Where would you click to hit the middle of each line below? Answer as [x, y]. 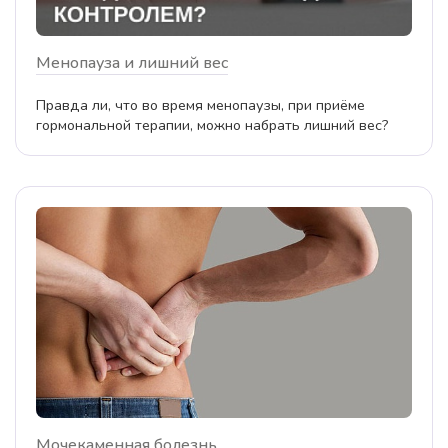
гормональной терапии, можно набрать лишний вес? [212, 124]
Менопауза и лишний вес [132, 62]
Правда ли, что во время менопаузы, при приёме [200, 104]
